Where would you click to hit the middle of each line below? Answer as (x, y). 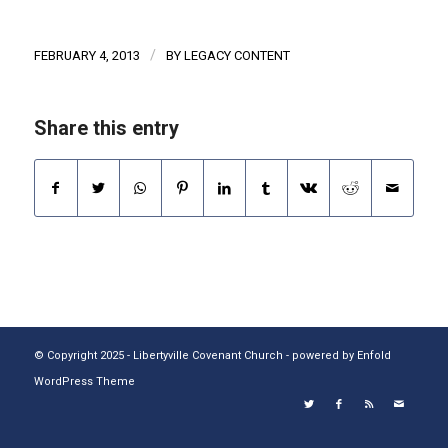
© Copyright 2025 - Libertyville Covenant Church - (162, 356)
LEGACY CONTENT (236, 56)
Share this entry (106, 128)
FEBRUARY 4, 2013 (86, 56)
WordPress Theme (84, 382)
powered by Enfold (341, 356)
